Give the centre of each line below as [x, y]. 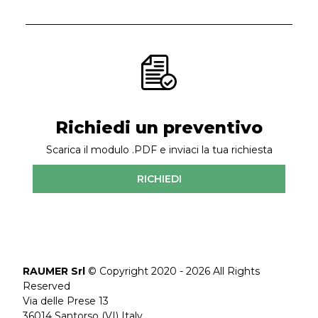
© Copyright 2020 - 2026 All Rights [173, 272]
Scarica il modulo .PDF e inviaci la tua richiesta [159, 149]
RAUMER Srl [54, 272]
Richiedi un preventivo [159, 127]
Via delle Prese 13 [66, 301]
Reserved [47, 286]
